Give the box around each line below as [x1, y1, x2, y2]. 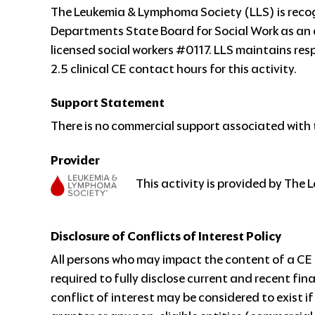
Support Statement [51, 95, 165, 111]
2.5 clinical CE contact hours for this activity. [51, 61, 297, 77]
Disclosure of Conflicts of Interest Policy [51, 228, 281, 244]
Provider [51, 152, 100, 168]
